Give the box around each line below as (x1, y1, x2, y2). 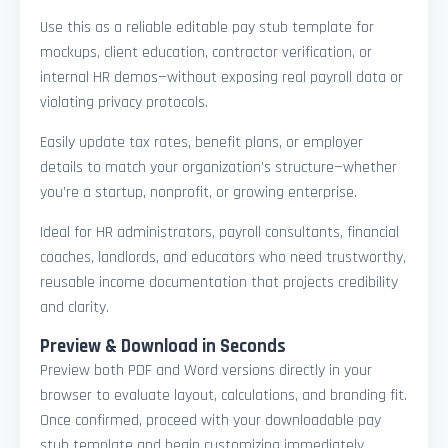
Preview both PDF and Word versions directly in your (40, 359, 372, 381)
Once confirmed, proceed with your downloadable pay (40, 409, 381, 431)
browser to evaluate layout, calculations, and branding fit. (40, 384, 407, 406)
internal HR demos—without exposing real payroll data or (40, 66, 403, 88)
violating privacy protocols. (40, 91, 208, 113)
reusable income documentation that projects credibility (40, 271, 398, 293)
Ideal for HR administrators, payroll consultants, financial (40, 221, 399, 243)
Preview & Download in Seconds (40, 334, 286, 358)
